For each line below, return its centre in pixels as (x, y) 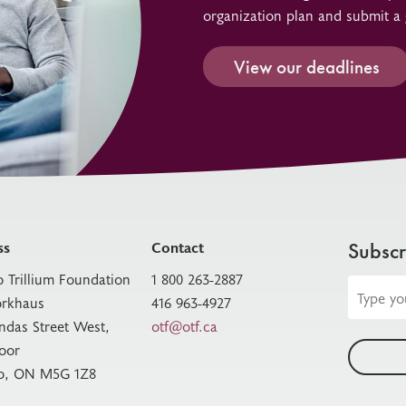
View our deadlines (307, 67)
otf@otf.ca (185, 325)
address (372, 311)
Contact (178, 246)
